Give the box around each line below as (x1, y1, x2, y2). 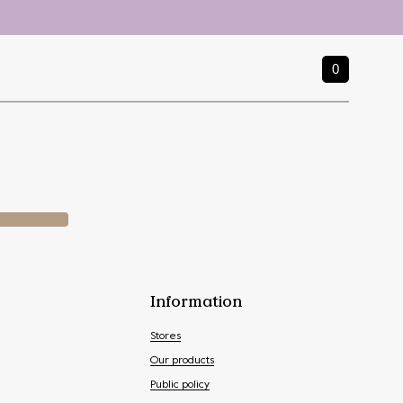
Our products (150, 354, 214, 366)
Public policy (150, 379, 210, 390)
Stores (150, 330, 181, 342)
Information (150, 291, 242, 310)
